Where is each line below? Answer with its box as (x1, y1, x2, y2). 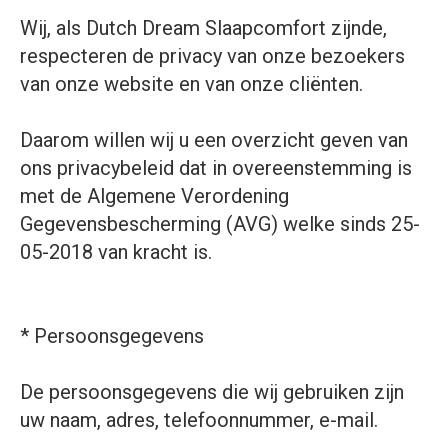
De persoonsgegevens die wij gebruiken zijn (20, 380, 404, 404)
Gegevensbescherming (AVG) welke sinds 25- (20, 212, 420, 236)
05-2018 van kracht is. (20, 240, 212, 264)
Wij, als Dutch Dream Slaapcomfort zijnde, (20, 16, 387, 40)
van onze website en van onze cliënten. (20, 72, 363, 96)
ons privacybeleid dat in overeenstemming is (20, 156, 412, 180)
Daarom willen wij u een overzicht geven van (20, 128, 408, 152)
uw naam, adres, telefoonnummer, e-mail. (20, 408, 378, 432)
